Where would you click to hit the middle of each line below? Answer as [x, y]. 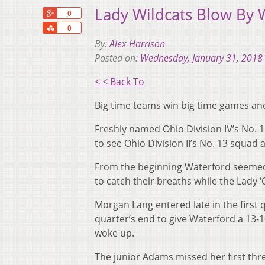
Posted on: [117, 58]
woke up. [114, 233]
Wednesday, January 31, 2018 [201, 58]
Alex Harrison [137, 44]
